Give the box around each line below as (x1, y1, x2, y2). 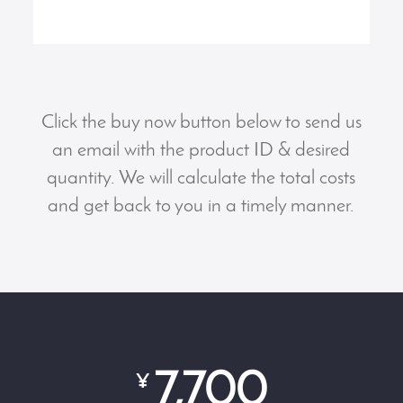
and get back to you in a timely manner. (48, 196, 355, 217)
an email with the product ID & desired (52, 140, 351, 161)
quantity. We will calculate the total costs (47, 168, 356, 189)
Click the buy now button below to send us (40, 112, 362, 133)
